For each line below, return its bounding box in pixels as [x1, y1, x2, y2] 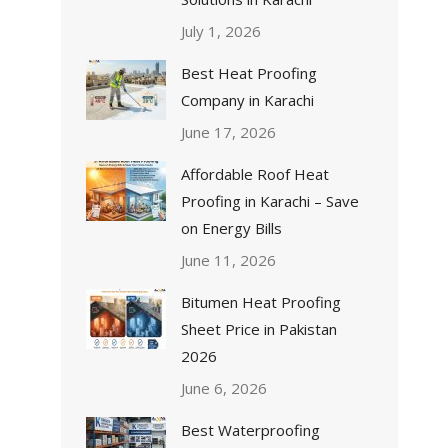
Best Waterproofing [180, 420, 320, 440]
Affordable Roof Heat [180, 164, 329, 184]
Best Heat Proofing [180, 63, 317, 83]
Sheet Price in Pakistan [180, 319, 337, 339]
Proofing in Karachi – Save [180, 191, 359, 211]
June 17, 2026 [180, 122, 276, 142]
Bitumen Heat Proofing [180, 292, 341, 312]
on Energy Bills [180, 218, 282, 238]
